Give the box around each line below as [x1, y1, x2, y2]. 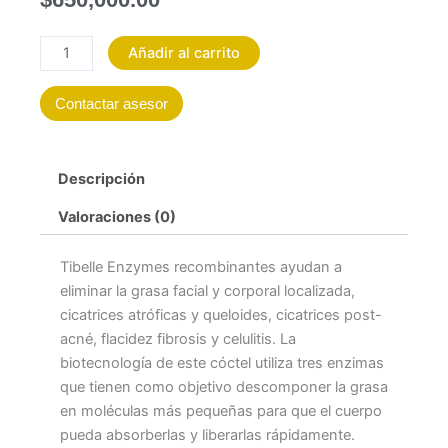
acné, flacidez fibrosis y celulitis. [60, 330, 280, 349]
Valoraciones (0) [57, 207, 176, 226]
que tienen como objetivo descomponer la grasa [60, 378, 388, 397]
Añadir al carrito [127, 43, 240, 62]
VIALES [39, 157, 89, 176]
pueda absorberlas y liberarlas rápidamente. [60, 426, 355, 445]
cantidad [39, 229, 98, 248]
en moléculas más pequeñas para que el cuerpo [60, 402, 382, 421]
